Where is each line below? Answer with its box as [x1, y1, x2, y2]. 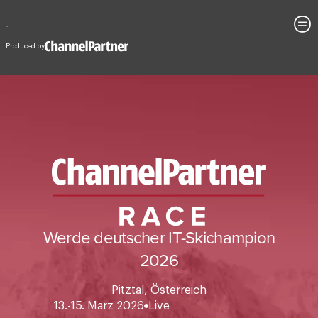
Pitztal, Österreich [111, 251, 207, 263]
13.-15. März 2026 [53, 266, 144, 278]
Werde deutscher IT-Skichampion [43, 191, 275, 216]
